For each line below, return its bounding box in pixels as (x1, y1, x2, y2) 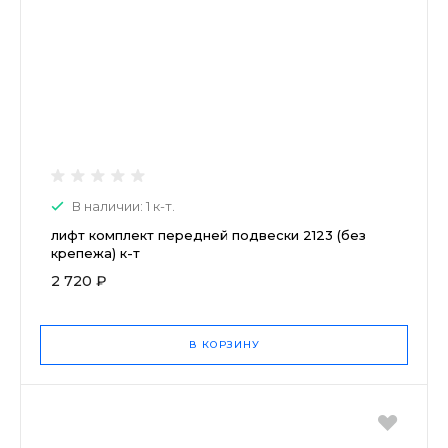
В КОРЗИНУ (188, 337, 260, 351)
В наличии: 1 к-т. (72, 197, 175, 214)
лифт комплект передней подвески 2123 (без (51, 226, 366, 243)
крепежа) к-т (51, 244, 140, 261)
